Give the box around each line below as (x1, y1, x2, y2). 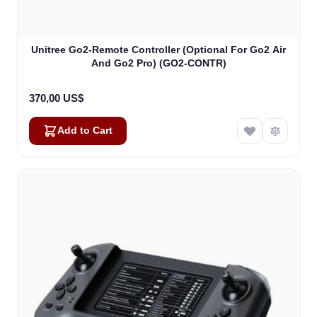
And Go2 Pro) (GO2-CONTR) (91, 57, 226, 69)
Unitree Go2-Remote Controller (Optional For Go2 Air (31, 44, 286, 56)
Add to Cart (57, 125, 113, 137)
